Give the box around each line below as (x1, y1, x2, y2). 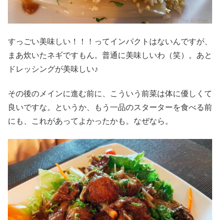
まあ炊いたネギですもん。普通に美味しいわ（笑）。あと (8, 51, 212, 59)
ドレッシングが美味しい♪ (8, 64, 98, 73)
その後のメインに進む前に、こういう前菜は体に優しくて (8, 89, 212, 98)
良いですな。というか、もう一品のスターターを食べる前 (8, 103, 212, 112)
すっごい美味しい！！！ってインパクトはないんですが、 (8, 37, 212, 46)
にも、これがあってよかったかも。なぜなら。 (8, 117, 173, 126)
